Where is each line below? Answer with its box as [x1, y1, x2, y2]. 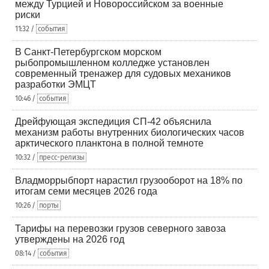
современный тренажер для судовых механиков [15, 68, 231, 79]
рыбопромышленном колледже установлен [15, 58, 210, 68]
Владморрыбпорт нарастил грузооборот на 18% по [15, 175, 243, 186]
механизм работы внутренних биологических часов [15, 127, 244, 138]
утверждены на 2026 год [15, 234, 124, 244]
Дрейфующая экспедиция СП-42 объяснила [15, 116, 211, 127]
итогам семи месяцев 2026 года [15, 186, 157, 196]
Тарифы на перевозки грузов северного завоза [15, 223, 226, 234]
